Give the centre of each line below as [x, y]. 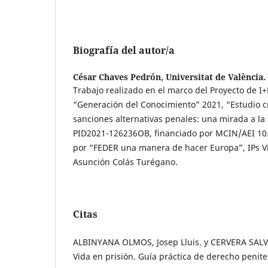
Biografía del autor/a [124, 51]
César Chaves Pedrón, [119, 77]
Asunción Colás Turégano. [125, 162]
